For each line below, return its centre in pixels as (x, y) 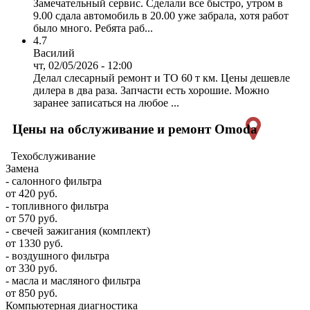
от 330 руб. (31, 268)
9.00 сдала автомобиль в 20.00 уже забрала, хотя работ (161, 15)
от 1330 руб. (34, 243)
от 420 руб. (31, 193)
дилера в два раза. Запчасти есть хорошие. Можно (151, 90)
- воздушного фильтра (57, 256)
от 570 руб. (31, 218)
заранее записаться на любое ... (106, 102)
